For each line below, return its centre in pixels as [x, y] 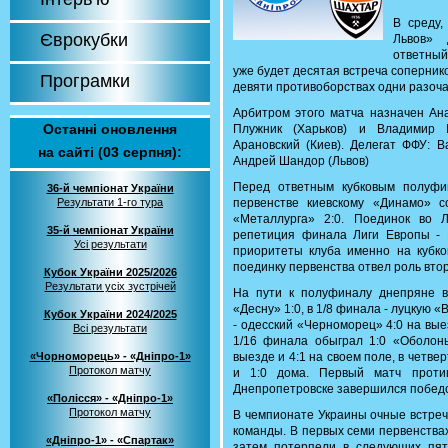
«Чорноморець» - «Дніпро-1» [110, 356]
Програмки [85, 81]
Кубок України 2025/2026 [110, 272]
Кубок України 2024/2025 [110, 314]
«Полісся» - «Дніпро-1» [110, 398]
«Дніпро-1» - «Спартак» [110, 440]
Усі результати [110, 244]
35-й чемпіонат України [110, 230]
